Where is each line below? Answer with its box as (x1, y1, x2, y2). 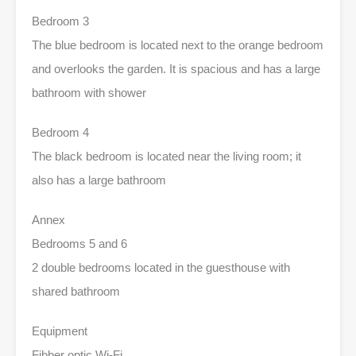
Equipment (32, 323, 87, 338)
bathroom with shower (32, 85, 146, 99)
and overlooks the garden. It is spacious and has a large (32, 61, 320, 75)
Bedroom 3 (32, 14, 89, 28)
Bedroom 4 (32, 125, 89, 139)
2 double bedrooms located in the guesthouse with (32, 260, 290, 274)
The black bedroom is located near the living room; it (32, 149, 301, 163)
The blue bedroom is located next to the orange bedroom (32, 37, 323, 52)
